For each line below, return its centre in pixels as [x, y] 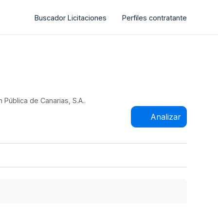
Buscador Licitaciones [71, 18]
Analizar [165, 117]
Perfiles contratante [154, 18]
